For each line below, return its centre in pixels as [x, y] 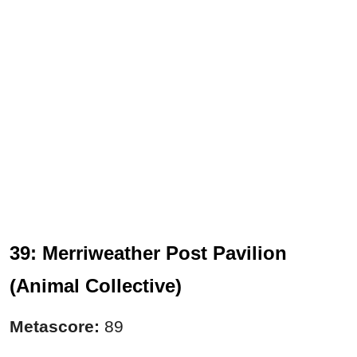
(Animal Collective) [96, 286]
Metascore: [57, 327]
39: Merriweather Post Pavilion [148, 253]
